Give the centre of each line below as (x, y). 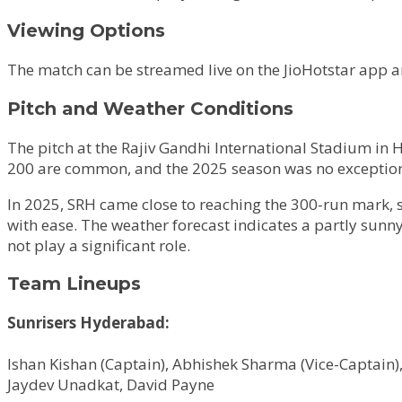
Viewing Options (86, 30)
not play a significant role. (99, 245)
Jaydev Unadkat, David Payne (111, 385)
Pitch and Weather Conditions (150, 108)
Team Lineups (74, 284)
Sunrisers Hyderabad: (88, 323)
